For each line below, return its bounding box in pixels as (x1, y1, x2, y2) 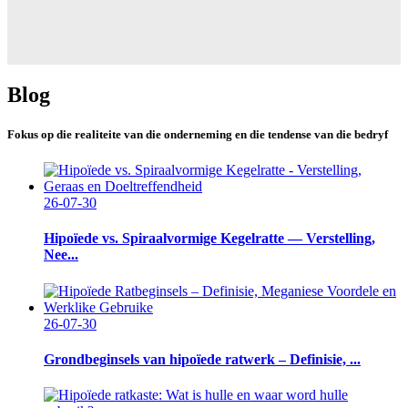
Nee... (44, 247, 78, 263)
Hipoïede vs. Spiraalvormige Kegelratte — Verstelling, (44, 230, 375, 247)
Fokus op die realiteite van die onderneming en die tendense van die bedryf (7, 127, 388, 142)
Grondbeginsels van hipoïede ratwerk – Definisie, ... (44, 351, 361, 367)
